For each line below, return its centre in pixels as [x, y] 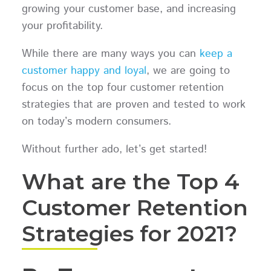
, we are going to [188, 71]
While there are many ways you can [110, 54]
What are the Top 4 [130, 181]
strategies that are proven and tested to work [133, 105]
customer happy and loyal [84, 71]
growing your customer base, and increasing [129, 9]
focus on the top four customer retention [122, 88]
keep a [216, 54]
